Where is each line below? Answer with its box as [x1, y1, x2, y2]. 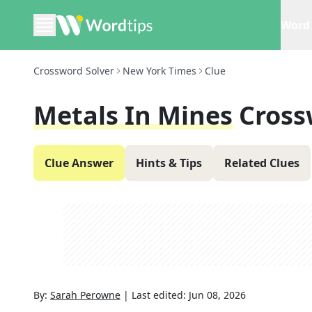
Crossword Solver [33, 64, 114, 77]
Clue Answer [45, 155, 114, 171]
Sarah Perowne [50, 288, 120, 302]
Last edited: [132, 288, 189, 302]
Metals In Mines [33, 98, 233, 132]
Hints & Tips [136, 155, 202, 171]
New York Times [123, 64, 196, 77]
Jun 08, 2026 [189, 288, 246, 302]
